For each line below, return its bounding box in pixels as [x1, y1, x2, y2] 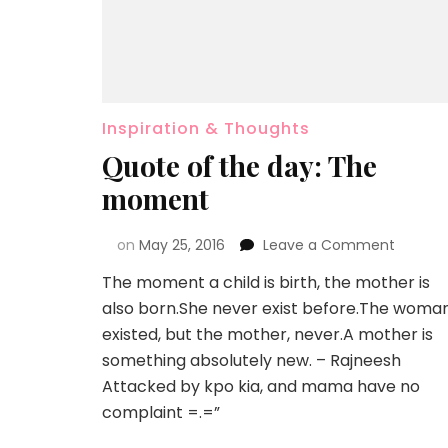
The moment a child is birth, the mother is [102, 271, 430, 295]
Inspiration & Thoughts [102, 117, 310, 141]
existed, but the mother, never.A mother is [102, 323, 433, 347]
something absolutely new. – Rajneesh [102, 349, 401, 373]
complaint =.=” [102, 401, 220, 425]
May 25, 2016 [139, 235, 225, 256]
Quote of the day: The [102, 147, 377, 185]
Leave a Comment [263, 235, 395, 256]
